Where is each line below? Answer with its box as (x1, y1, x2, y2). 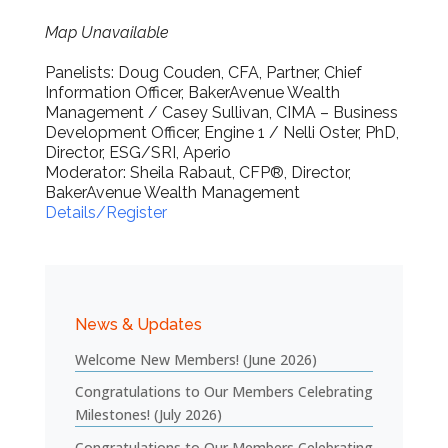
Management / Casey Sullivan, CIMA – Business (44, 103, 398, 122)
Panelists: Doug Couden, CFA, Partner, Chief (44, 63, 362, 82)
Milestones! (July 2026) (74, 405, 222, 425)
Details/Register (44, 203, 167, 222)
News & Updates (74, 315, 202, 334)
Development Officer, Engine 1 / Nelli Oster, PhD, (44, 123, 399, 142)
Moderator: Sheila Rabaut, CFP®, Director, (44, 163, 351, 182)
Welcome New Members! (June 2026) (74, 350, 317, 369)
